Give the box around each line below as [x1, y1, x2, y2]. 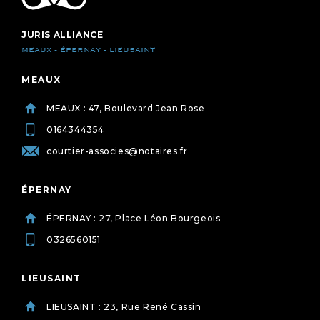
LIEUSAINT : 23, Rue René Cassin [46, 301, 201, 313]
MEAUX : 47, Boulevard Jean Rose [46, 103, 205, 114]
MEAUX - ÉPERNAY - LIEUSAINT [21, 46, 155, 55]
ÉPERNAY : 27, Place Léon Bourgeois [46, 213, 221, 224]
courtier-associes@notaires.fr [46, 146, 188, 157]
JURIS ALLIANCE [21, 29, 104, 41]
